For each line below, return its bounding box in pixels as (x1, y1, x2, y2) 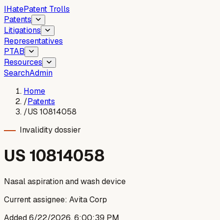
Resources (4, 57, 42, 67)
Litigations (4, 25, 41, 35)
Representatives (4, 36, 63, 46)
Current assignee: (4, 194, 67, 205)
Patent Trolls (24, 4, 70, 14)
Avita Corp (69, 194, 107, 205)
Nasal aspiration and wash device (4, 176, 126, 187)
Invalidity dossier (20, 125, 81, 135)
